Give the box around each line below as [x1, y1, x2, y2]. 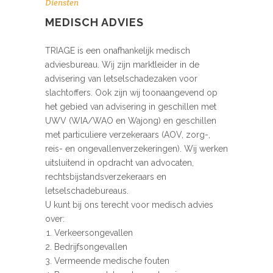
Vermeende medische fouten [54, 256, 169, 266]
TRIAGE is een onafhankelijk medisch [45, 46, 190, 56]
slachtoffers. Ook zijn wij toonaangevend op [45, 88, 218, 98]
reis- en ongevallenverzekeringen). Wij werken [45, 144, 228, 154]
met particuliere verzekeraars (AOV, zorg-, [45, 130, 210, 140]
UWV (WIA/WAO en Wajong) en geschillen [45, 116, 216, 126]
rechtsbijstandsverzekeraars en [45, 172, 166, 182]
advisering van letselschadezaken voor [45, 74, 197, 84]
